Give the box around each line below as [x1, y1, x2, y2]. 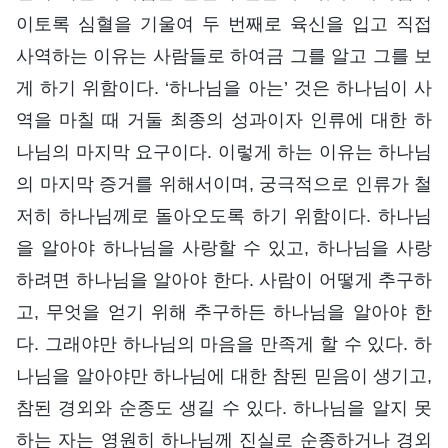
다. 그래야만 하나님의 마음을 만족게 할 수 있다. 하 [16, 333, 432, 354]
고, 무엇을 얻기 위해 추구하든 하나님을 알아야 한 [16, 301, 432, 322]
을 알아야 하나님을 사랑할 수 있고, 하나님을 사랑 [16, 237, 432, 258]
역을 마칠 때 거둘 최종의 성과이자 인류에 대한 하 [16, 109, 432, 130]
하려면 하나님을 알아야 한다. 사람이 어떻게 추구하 [16, 269, 432, 290]
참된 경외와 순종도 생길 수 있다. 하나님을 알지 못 [16, 397, 432, 418]
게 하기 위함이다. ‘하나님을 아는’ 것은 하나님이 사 [16, 77, 432, 98]
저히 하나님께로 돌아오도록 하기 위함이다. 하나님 [16, 205, 432, 226]
